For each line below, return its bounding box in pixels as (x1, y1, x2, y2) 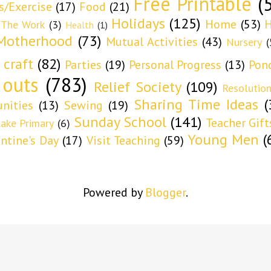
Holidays (111, 13, 165, 33)
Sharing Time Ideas (134, 94, 258, 114)
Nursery (226, 34, 262, 49)
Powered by (83, 184, 145, 200)
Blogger (145, 184, 186, 200)
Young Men (187, 129, 259, 149)
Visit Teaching (86, 132, 160, 148)
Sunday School (73, 112, 167, 131)
